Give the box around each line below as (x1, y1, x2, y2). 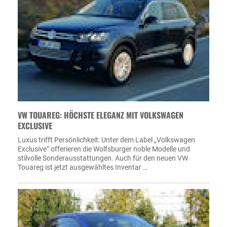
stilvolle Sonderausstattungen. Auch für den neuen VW (18, 154, 188, 162)
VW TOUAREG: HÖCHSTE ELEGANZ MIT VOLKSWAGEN (18, 108, 183, 121)
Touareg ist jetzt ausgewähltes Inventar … (18, 163, 147, 171)
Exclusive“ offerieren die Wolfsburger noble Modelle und (18, 144, 190, 153)
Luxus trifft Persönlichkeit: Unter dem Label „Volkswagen (18, 135, 195, 144)
